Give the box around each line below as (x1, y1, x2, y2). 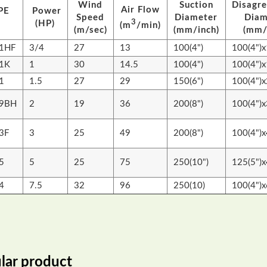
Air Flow (120, 5, 160, 15)
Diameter (175, 13, 218, 23)
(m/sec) (73, 26, 107, 35)
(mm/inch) (173, 26, 219, 35)
